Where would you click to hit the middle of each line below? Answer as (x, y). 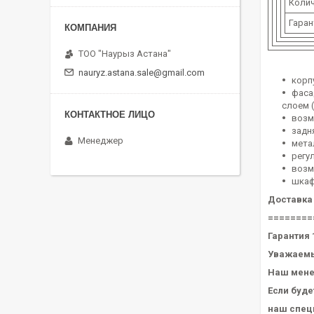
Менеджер (101, 140)
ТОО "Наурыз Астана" (125, 53)
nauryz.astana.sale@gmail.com (142, 72)
